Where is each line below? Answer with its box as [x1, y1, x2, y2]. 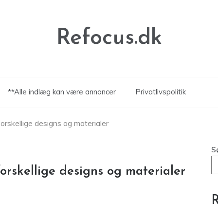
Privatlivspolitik [135, 87, 186, 96]
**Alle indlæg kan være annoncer [8, 87, 116, 96]
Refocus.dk [56, 27, 162, 49]
